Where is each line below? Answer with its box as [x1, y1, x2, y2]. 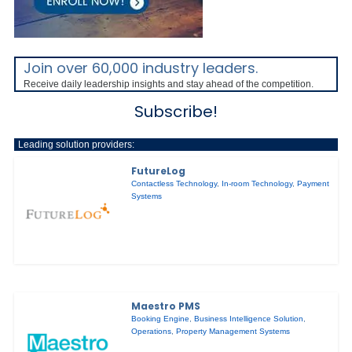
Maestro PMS [131, 299, 201, 313]
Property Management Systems [176, 327, 291, 336]
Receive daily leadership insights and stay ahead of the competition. [24, 78, 313, 90]
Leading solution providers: [18, 138, 134, 150]
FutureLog [131, 164, 186, 178]
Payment [297, 179, 330, 189]
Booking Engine [131, 314, 190, 324]
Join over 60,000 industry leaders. [24, 57, 258, 78]
